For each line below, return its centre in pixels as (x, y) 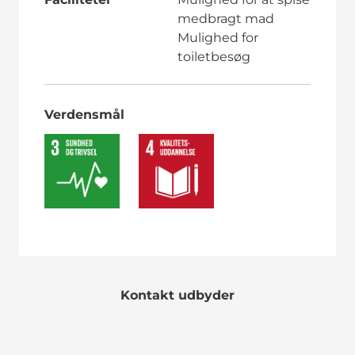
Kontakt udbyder (177, 296)
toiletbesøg (214, 56)
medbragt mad (225, 18)
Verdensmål (84, 114)
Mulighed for (218, 37)
